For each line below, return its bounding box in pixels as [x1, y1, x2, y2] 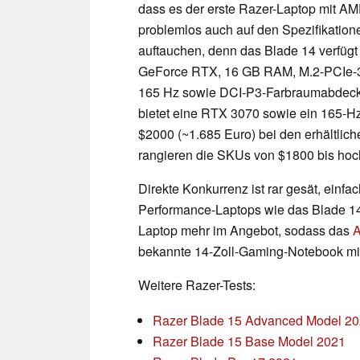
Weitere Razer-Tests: [138, 275, 256, 294]
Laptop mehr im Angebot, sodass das [138, 220, 353, 239]
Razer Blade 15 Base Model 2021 [153, 331, 346, 350]
